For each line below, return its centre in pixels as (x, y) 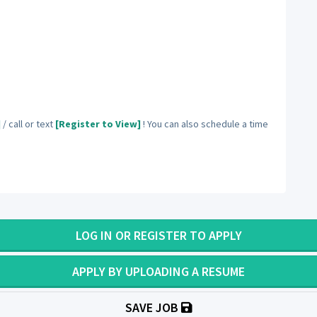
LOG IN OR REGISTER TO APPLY (158, 236)
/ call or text (29, 124)
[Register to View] (98, 124)
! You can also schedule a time (205, 124)
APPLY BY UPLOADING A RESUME (158, 272)
